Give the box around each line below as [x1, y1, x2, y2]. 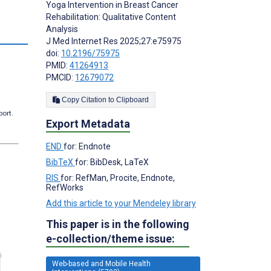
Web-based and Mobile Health [52, 259, 151, 268]
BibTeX [46, 157, 75, 167]
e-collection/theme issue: [46, 232, 175, 245]
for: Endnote [64, 141, 111, 151]
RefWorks [46, 182, 83, 192]
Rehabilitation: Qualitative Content [46, 11, 176, 22]
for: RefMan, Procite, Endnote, [60, 172, 175, 183]
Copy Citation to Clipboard [116, 95, 149, 104]
